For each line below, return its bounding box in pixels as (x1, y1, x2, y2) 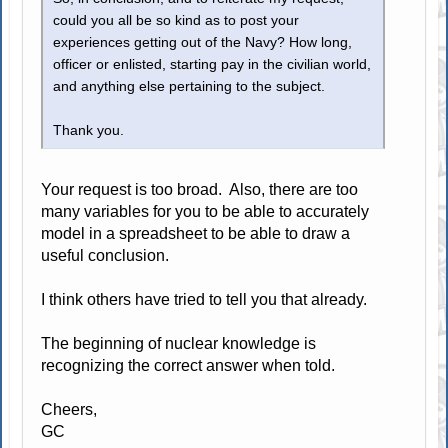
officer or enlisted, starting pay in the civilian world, (53, 57, 372, 73)
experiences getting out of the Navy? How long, (53, 35, 353, 51)
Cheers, (41, 401, 98, 419)
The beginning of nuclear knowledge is (41, 335, 317, 353)
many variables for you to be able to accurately (41, 203, 370, 221)
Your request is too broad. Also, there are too (41, 181, 359, 199)
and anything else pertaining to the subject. (53, 79, 326, 95)
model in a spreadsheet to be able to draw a (41, 225, 351, 243)
